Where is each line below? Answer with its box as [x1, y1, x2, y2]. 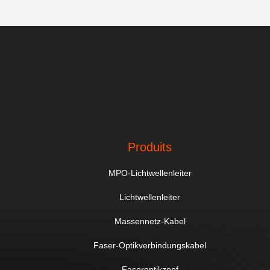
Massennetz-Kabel [114, 216, 186, 226]
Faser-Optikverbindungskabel [93, 240, 207, 250]
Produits [128, 140, 172, 154]
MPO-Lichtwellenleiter [108, 168, 192, 178]
